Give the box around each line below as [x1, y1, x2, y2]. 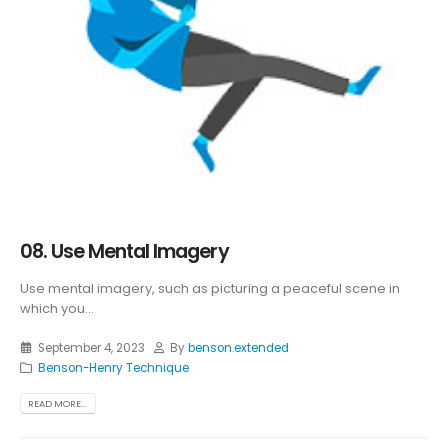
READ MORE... [28, 397, 88, 411]
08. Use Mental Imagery [20, 238, 229, 266]
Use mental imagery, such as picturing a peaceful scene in [20, 279, 400, 299]
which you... [20, 299, 94, 319]
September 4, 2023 [37, 339, 145, 356]
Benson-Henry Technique [37, 359, 189, 376]
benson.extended [188, 339, 290, 356]
